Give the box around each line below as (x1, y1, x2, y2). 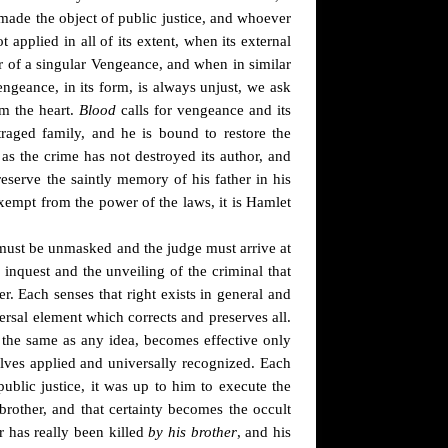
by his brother (148, 424, 237, 440)
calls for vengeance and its (115, 102, 292, 118)
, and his (236, 424, 292, 440)
